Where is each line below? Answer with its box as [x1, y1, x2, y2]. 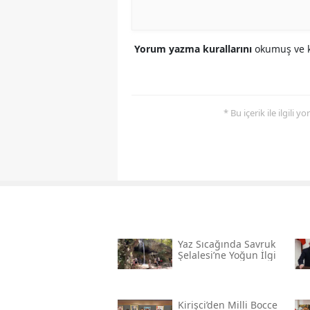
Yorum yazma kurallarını [134, 42, 255, 56]
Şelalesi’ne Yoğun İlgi [177, 248, 276, 262]
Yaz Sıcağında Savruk [177, 237, 275, 251]
